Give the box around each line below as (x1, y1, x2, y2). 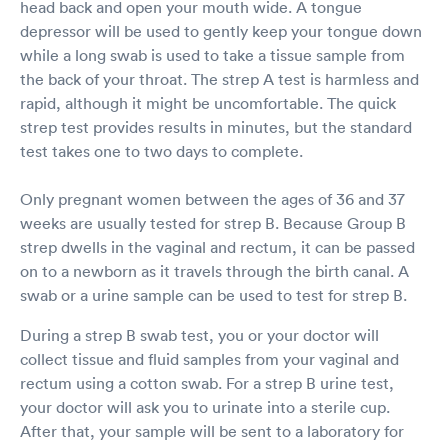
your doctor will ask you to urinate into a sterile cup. (20, 397, 390, 418)
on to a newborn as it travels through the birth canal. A (20, 261, 409, 282)
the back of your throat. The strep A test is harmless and (20, 69, 419, 90)
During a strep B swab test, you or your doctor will (20, 325, 379, 346)
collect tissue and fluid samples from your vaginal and (20, 349, 399, 370)
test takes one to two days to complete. (20, 141, 303, 162)
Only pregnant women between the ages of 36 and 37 (20, 189, 405, 210)
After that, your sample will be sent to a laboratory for (20, 421, 404, 442)
